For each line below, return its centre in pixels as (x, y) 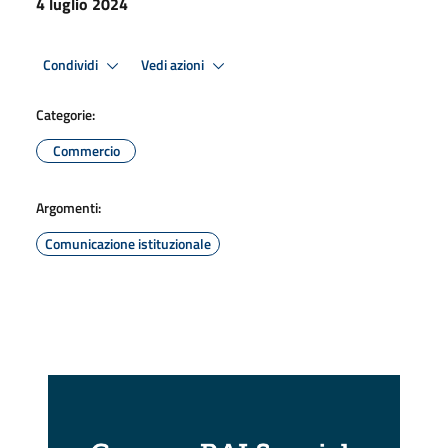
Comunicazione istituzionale (128, 243)
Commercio (86, 150)
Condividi (72, 64)
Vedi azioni (174, 64)
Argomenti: (68, 207)
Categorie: (65, 114)
